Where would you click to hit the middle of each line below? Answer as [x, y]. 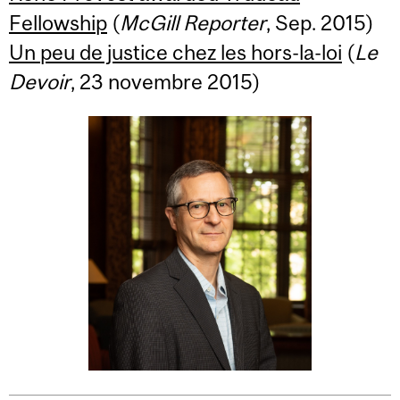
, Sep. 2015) [320, 22]
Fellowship [58, 22]
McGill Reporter [193, 22]
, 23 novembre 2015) [166, 81]
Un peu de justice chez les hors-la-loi [175, 52]
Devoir [40, 81]
